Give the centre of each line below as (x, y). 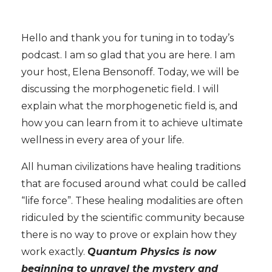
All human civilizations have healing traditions (131, 166)
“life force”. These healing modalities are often (132, 200)
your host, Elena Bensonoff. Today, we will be (130, 72)
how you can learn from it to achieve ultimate (132, 123)
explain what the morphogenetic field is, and (130, 106)
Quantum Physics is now (152, 251)
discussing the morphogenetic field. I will (120, 89)
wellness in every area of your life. (103, 140)
